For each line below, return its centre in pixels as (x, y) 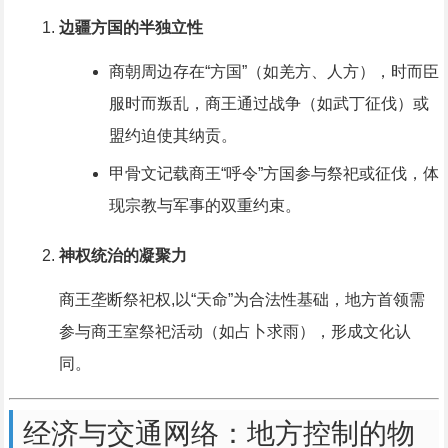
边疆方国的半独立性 (130, 28)
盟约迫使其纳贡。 (172, 136)
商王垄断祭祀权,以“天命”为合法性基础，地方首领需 (241, 300)
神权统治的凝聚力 (122, 256)
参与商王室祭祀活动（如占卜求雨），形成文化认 (234, 332)
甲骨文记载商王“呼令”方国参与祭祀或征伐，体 (273, 174)
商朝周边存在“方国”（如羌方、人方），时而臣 (273, 72)
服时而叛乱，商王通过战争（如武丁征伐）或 (268, 104)
